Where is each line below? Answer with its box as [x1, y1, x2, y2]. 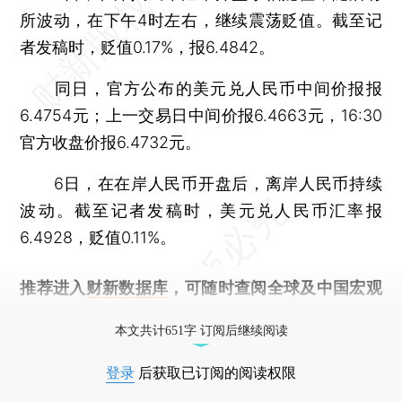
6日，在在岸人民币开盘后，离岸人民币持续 [20, 173, 382, 193]
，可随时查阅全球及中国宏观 [168, 277, 382, 297]
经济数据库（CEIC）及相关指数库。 [20, 304, 286, 324]
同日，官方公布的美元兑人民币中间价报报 [20, 78, 382, 98]
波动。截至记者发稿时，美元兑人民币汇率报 [20, 200, 382, 220]
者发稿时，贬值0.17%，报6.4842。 [20, 37, 275, 57]
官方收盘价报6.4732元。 [20, 132, 202, 152]
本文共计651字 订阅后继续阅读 [114, 323, 288, 337]
